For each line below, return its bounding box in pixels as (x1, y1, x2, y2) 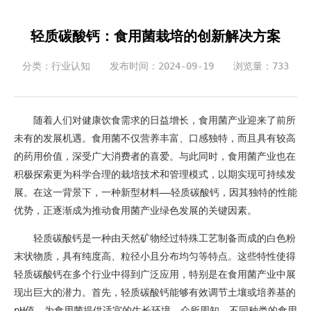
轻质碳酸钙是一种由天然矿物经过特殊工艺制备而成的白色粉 (33, 232, 296, 244)
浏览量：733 (233, 60, 289, 72)
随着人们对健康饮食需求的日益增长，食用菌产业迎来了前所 (33, 114, 296, 126)
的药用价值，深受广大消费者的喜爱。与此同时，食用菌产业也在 (14, 150, 296, 162)
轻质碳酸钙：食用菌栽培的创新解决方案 (31, 27, 280, 44)
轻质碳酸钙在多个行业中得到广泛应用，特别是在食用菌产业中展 (14, 268, 296, 280)
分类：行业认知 (22, 60, 90, 72)
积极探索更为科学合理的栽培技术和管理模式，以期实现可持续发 (14, 168, 296, 180)
